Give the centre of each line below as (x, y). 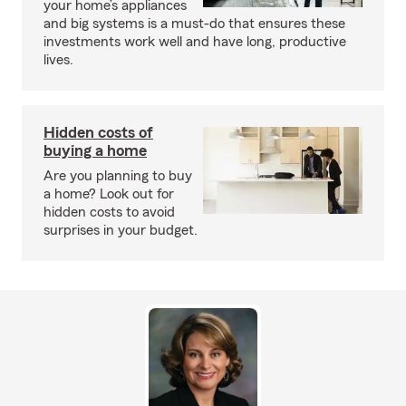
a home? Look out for (109, 194)
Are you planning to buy (118, 176)
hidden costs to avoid (109, 212)
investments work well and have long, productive (195, 42)
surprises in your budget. (121, 230)
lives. (58, 60)
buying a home (95, 150)
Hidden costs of (98, 132)
